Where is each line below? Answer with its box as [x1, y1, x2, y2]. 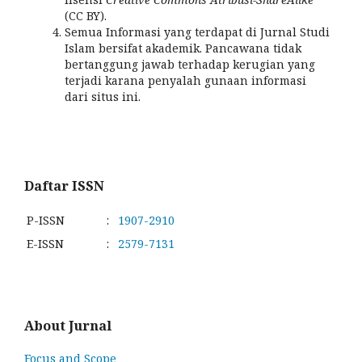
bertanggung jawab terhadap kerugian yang [65, 56, 315, 72]
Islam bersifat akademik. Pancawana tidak [65, 40, 301, 56]
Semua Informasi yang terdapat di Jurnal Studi [65, 23, 330, 40]
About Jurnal [24, 317, 112, 335]
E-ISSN [27, 235, 64, 251]
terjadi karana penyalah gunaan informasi [65, 72, 306, 88]
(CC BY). [65, 7, 107, 23]
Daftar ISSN [24, 177, 104, 196]
